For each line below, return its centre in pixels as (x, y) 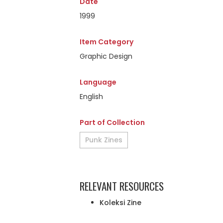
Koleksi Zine (120, 203)
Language (98, 82)
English (91, 97)
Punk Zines (104, 140)
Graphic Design (106, 56)
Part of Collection (112, 122)
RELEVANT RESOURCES (122, 186)
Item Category (107, 42)
